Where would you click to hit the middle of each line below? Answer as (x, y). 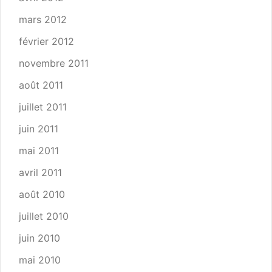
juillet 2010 (44, 216)
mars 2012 (43, 19)
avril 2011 (40, 172)
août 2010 (42, 194)
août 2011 (41, 85)
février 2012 (46, 41)
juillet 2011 (43, 107)
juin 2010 (39, 238)
